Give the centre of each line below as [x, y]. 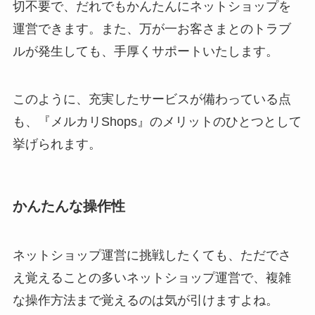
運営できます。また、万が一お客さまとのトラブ [152, 29]
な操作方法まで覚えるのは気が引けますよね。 [145, 300]
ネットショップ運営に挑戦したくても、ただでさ [152, 255]
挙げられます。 [57, 144]
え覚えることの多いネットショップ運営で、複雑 [152, 277]
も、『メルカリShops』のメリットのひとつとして [157, 122]
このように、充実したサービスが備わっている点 [152, 99]
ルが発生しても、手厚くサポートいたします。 [145, 52]
